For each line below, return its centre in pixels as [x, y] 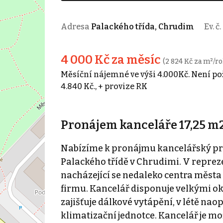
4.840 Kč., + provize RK [104, 86]
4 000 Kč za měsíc [111, 59]
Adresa [76, 26]
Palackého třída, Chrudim [142, 26]
